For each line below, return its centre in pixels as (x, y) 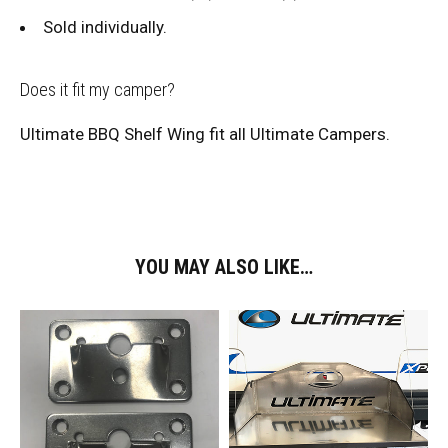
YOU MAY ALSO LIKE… (224, 267)
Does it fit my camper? (97, 89)
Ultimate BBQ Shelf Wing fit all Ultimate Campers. (205, 134)
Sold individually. (105, 27)
